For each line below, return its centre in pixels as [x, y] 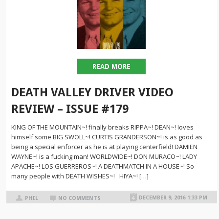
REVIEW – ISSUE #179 [70, 109]
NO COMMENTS [80, 198]
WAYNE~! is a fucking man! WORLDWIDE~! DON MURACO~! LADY [104, 156]
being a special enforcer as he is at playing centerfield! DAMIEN [105, 147]
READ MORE [112, 66]
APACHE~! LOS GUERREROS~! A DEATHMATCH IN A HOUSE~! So [103, 166]
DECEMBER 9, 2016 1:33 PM [173, 197]
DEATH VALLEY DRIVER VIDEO [93, 92]
